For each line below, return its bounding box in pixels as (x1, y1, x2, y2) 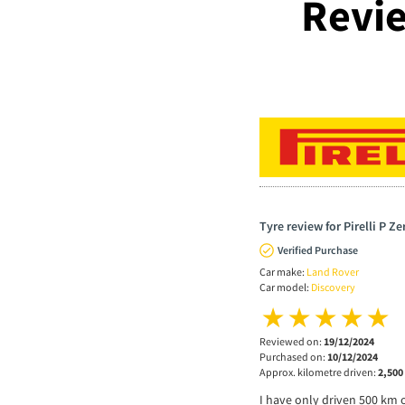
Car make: (259, 264, 306, 278)
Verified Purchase (278, 242, 358, 257)
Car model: (259, 279, 311, 294)
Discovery (311, 279, 355, 294)
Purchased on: (259, 349, 327, 363)
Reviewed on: (259, 334, 324, 348)
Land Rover (306, 264, 359, 278)
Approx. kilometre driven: (259, 364, 378, 379)
